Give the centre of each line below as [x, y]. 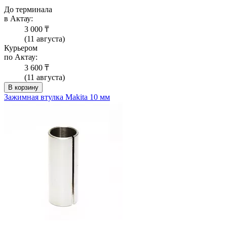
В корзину [23, 88]
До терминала [28, 10]
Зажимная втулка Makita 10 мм [57, 97]
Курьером [21, 48]
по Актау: [21, 57]
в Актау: [18, 19]
